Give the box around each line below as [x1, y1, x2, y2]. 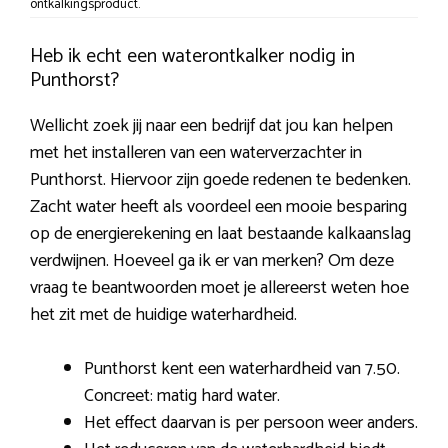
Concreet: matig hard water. [84, 381, 280, 412]
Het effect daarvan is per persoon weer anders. [84, 408, 418, 439]
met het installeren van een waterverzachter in [30, 138, 362, 169]
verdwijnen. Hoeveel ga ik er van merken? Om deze [30, 246, 394, 277]
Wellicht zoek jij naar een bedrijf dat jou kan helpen [30, 111, 393, 142]
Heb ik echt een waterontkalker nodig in [30, 40, 355, 74]
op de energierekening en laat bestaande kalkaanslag [30, 219, 411, 250]
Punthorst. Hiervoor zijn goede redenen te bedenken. [30, 165, 411, 196]
